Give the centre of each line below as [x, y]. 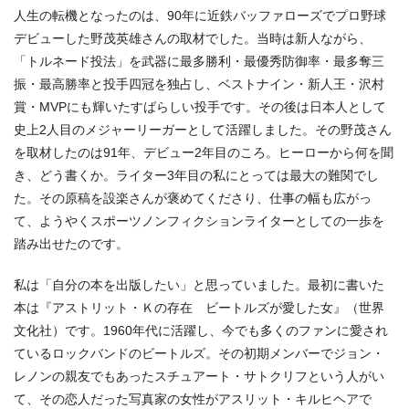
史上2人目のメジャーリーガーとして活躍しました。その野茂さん [203, 129]
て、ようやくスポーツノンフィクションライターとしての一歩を [199, 220]
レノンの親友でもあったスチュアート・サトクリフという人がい [199, 376]
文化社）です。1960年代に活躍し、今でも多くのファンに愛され [201, 330]
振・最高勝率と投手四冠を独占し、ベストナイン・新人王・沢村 [199, 84]
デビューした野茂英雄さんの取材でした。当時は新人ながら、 [193, 38]
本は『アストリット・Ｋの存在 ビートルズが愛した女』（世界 [199, 307]
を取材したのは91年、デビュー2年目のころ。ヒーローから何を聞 [204, 152]
